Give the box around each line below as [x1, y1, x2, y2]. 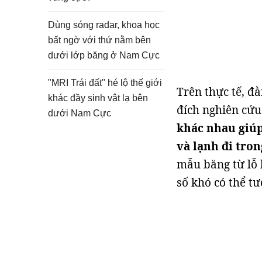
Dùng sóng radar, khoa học [48, 20, 160, 30]
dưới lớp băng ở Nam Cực [48, 50, 160, 60]
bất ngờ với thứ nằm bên [48, 35, 151, 45]
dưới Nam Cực [48, 108, 111, 118]
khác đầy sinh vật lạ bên [48, 93, 148, 103]
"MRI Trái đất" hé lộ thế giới [48, 78, 162, 88]
